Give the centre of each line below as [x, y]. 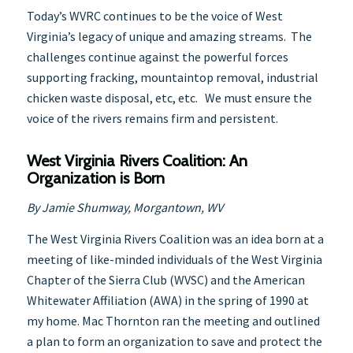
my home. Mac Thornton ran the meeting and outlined [173, 321]
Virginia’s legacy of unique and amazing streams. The [169, 36]
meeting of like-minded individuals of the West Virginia [174, 259]
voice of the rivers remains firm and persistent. [152, 118]
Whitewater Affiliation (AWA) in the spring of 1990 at [167, 300]
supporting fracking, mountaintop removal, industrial [172, 77]
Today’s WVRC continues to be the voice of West [154, 15]
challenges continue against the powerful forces [157, 56]
